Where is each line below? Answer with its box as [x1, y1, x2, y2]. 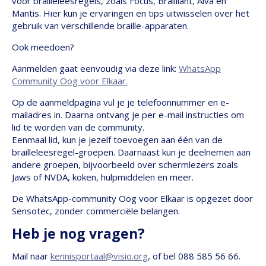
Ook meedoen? [12, 41, 74, 53]
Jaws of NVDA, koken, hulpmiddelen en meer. [12, 171, 194, 183]
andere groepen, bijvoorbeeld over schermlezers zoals [12, 159, 238, 170]
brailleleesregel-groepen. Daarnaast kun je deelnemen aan [12, 146, 251, 158]
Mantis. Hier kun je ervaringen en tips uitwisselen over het [12, 7, 249, 19]
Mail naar [12, 250, 50, 262]
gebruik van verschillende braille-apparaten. [12, 20, 189, 31]
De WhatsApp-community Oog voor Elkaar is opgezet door [12, 192, 253, 204]
